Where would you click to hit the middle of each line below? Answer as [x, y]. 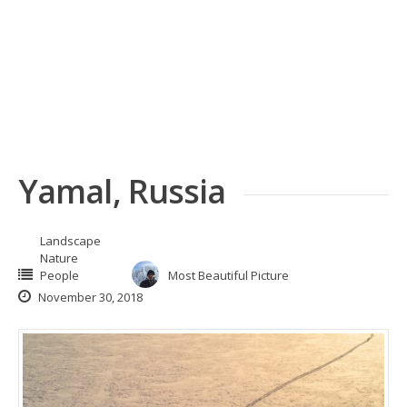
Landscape [70, 241]
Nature [59, 258]
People [60, 276]
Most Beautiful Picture [228, 276]
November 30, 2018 [89, 298]
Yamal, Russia [122, 192]
